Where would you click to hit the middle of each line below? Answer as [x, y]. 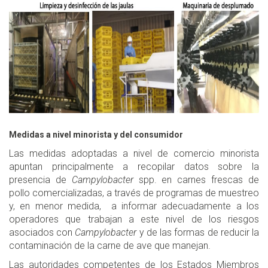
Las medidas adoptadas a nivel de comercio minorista [134, 153]
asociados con [42, 232]
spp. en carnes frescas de [196, 179]
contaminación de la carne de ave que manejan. [110, 245]
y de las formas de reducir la [198, 232]
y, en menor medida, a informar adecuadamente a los [134, 206]
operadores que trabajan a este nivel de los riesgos [134, 219]
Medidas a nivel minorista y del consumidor [96, 134]
